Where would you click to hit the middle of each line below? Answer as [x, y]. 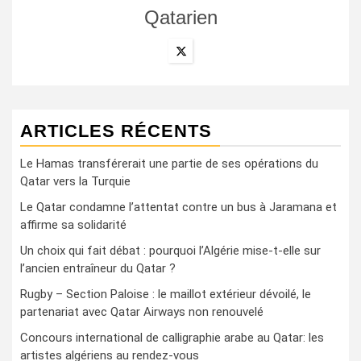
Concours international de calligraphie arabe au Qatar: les [172, 337]
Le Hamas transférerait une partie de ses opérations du [169, 163]
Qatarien [180, 17]
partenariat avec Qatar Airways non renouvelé [142, 311]
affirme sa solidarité [73, 224]
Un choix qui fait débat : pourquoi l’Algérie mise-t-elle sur [170, 250]
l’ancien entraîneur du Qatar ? [98, 268]
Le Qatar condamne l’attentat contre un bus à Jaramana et [178, 207]
